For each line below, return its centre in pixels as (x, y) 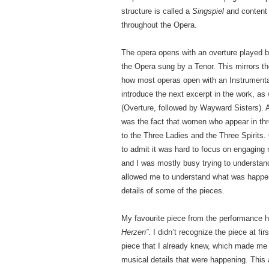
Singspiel (208, 11)
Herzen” (135, 232)
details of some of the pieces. (173, 191)
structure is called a (157, 11)
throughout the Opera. (159, 25)
